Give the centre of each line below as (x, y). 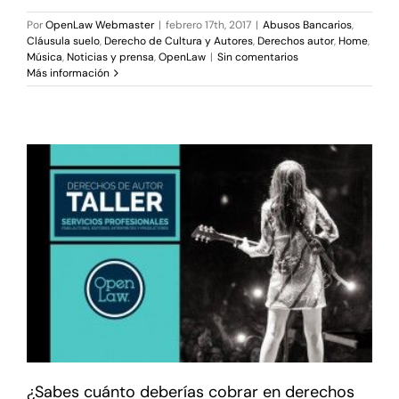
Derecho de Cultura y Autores (179, 41)
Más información (68, 73)
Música (45, 57)
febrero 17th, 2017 (208, 25)
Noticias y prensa (110, 57)
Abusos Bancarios (307, 25)
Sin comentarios (258, 57)
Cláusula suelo (63, 41)
